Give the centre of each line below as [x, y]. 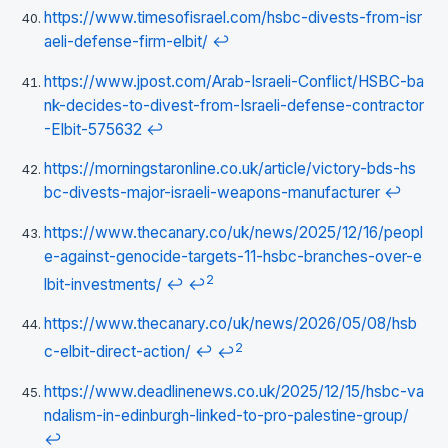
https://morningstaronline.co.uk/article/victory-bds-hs [230, 169]
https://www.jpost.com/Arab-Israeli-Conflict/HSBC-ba [234, 81]
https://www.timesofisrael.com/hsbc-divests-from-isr [233, 18]
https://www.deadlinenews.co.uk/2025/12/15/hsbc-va [234, 391]
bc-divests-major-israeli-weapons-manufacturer [212, 193]
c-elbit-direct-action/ [117, 352]
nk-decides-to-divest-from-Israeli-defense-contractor [234, 105]
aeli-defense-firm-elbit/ [126, 42]
